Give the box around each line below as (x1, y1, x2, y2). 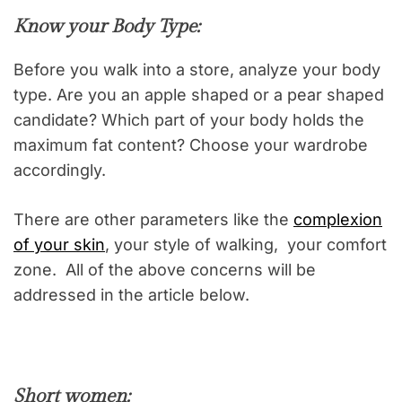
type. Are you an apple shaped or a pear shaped (13, 85, 384, 105)
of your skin (13, 235, 105, 255)
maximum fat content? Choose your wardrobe (13, 135, 368, 155)
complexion (293, 210, 382, 230)
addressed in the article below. (13, 285, 249, 305)
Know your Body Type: (13, 15, 200, 39)
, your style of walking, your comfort (105, 235, 387, 255)
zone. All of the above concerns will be (13, 260, 316, 280)
